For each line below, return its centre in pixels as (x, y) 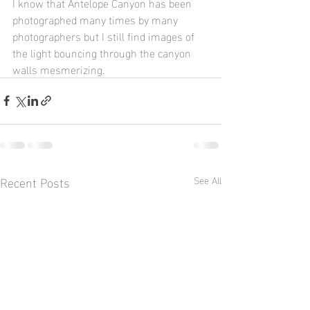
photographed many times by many (97, 19)
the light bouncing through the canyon (103, 52)
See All (208, 179)
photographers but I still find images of (105, 35)
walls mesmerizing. (61, 69)
